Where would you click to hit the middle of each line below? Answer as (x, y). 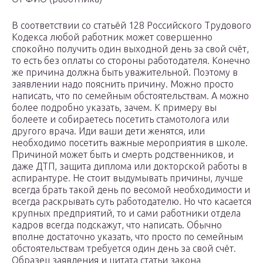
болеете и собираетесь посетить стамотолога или (120, 119)
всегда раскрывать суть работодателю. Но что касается (131, 202)
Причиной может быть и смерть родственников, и (123, 155)
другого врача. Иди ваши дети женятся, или (108, 131)
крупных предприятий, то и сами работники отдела (126, 213)
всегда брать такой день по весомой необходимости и (131, 190)
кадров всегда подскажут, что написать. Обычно (117, 225)
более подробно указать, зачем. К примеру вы (114, 108)
